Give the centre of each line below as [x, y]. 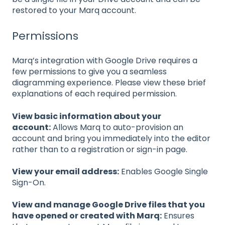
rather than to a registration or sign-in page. [100, 149]
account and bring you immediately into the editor [111, 138]
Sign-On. [29, 182]
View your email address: [66, 171]
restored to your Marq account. [74, 11]
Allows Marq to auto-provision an [117, 127]
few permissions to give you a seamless [89, 72]
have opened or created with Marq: [87, 216]
